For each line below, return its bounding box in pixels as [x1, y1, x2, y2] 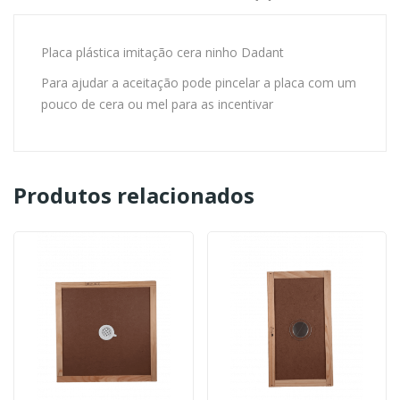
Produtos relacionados [13, 179, 254, 210]
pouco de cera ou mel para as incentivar [41, 95, 273, 112]
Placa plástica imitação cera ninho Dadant [41, 43, 284, 61]
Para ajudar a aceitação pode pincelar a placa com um [41, 73, 356, 91]
